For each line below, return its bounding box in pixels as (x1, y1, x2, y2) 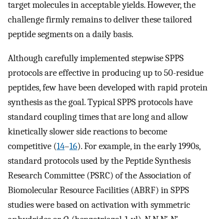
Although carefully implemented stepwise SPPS (8, 52, 184, 64)
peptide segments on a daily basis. (8, 29, 133, 40)
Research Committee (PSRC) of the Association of (8, 170, 191, 181)
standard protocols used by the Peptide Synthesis (8, 155, 191, 166)
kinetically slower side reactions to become (8, 126, 167, 137)
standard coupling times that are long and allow (8, 111, 188, 122)
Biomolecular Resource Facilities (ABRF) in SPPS (8, 184, 189, 196)
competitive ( (8, 140, 57, 152)
